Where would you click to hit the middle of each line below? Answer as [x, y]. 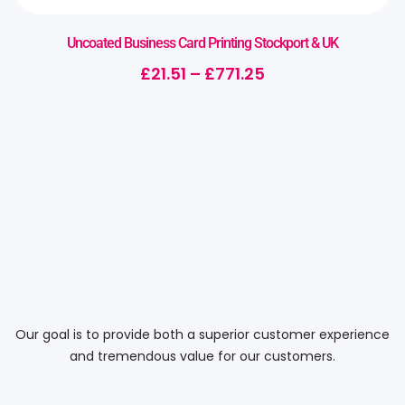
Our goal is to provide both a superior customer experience [202, 334]
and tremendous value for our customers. [202, 356]
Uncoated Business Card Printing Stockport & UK [202, 42]
